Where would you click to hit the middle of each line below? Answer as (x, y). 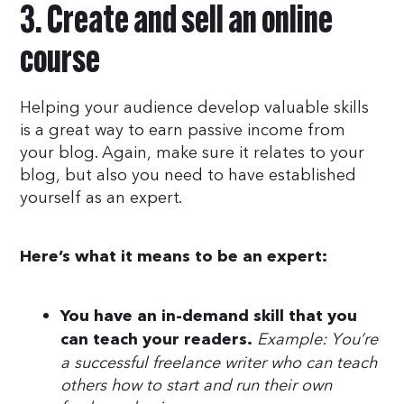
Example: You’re (318, 339)
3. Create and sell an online (177, 22)
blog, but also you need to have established (188, 175)
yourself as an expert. (101, 197)
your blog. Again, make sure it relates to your (193, 152)
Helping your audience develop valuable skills (195, 107)
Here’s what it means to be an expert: (174, 257)
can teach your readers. (157, 340)
